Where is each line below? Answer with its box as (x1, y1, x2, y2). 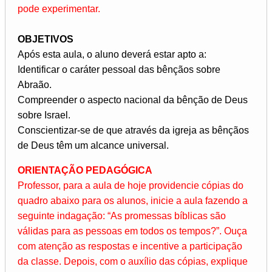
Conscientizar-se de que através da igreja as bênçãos (18, 124, 249, 135)
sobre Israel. (18, 109, 70, 120)
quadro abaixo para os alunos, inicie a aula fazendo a (18, 195, 248, 206)
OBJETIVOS (18, 33, 73, 44)
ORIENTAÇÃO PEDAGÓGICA (18, 165, 152, 175)
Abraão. (18, 79, 52, 90)
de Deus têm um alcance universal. (18, 140, 169, 151)
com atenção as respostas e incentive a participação (18, 240, 242, 251)
